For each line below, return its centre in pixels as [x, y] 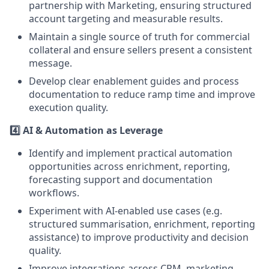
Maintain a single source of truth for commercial [139, 37]
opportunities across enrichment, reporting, [129, 166]
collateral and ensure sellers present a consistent [141, 50]
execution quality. [68, 107]
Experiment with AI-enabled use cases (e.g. [125, 211]
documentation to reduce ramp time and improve [142, 94]
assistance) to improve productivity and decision [139, 237]
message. [50, 63]
